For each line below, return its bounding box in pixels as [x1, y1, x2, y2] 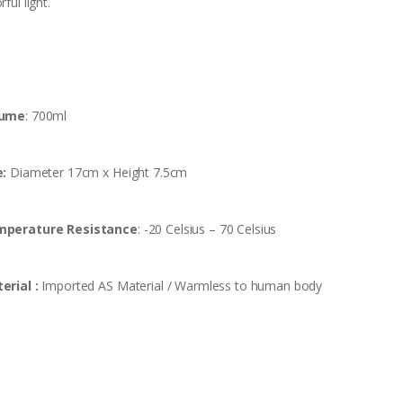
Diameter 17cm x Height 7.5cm [6, 164, 188, 182]
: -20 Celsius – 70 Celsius [137, 220, 277, 238]
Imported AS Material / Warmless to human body [41, 277, 323, 295]
